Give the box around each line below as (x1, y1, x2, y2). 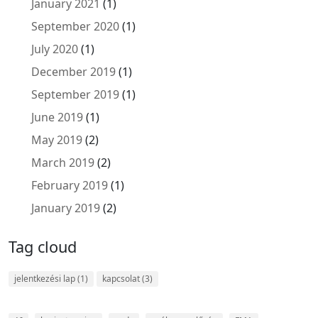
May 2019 (31, 131, 82, 148)
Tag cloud (9, 236, 77, 257)
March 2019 (31, 154, 94, 170)
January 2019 (31, 199, 100, 216)
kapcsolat (102, 272, 140, 285)
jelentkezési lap (14, 272, 75, 285)
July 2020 (31, 40, 78, 57)
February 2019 (31, 177, 108, 193)
